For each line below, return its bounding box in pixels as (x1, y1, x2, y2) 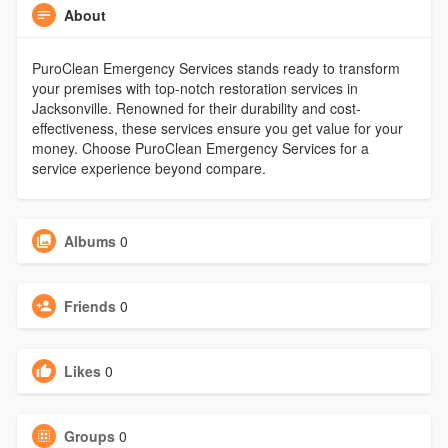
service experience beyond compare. (31, 158, 266, 179)
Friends (63, 296, 116, 317)
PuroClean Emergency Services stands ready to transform (31, 58, 400, 79)
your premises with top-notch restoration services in (31, 78, 358, 99)
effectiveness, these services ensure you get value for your (31, 118, 403, 139)
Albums (63, 231, 116, 252)
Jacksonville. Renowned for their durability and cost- (31, 98, 361, 119)
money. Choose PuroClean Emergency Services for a (31, 138, 369, 159)
